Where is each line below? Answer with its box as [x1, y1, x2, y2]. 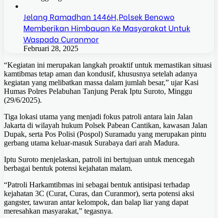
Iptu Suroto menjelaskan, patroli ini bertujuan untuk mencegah [4, 155, 195, 164]
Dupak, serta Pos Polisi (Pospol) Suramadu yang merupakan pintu [4, 130, 206, 139]
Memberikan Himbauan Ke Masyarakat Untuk [23, 22, 190, 34]
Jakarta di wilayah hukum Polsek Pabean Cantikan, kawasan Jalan [4, 121, 207, 130]
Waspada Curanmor [23, 33, 99, 45]
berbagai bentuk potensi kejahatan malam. [4, 164, 132, 173]
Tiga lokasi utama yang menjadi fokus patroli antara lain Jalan [4, 112, 193, 121]
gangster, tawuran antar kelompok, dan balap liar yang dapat [4, 198, 188, 207]
